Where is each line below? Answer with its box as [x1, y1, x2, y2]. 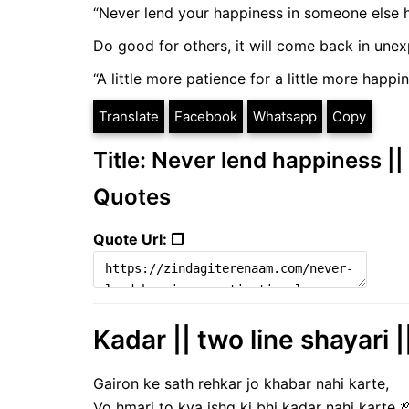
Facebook [174, 108, 237, 126]
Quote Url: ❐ [93, 230, 184, 249]
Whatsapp [253, 108, 317, 126]
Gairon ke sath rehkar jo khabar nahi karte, [93, 373, 389, 393]
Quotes [93, 184, 171, 211]
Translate [99, 108, 159, 126]
